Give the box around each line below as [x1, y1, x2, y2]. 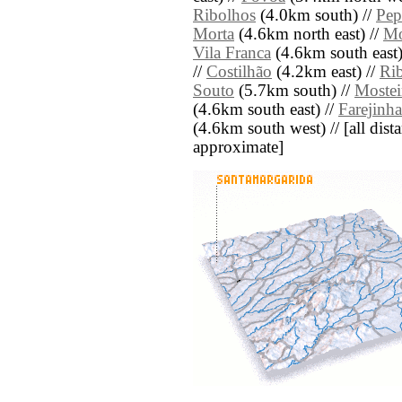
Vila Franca [193, 44, 271, 63]
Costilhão [206, 63, 272, 82]
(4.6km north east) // [234, 25, 383, 44]
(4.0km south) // [256, 6, 376, 25]
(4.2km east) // [272, 63, 380, 82]
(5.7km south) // [234, 82, 354, 100]
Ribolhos [193, 6, 256, 25]
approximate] [193, 138, 284, 157]
